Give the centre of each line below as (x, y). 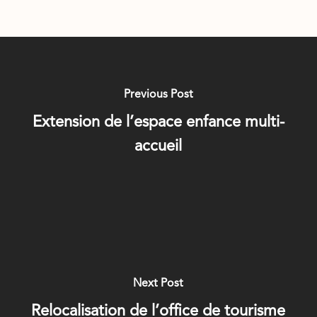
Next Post (158, 284)
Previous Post (158, 95)
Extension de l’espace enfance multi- (158, 122)
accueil (158, 146)
